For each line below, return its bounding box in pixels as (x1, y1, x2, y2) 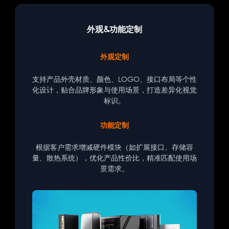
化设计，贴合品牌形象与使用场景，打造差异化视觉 (32, 85, 197, 94)
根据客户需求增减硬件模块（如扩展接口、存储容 (36, 143, 193, 152)
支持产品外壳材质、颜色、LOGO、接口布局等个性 (32, 74, 197, 83)
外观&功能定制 (87, 24, 142, 34)
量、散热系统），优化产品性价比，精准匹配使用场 (32, 153, 197, 163)
